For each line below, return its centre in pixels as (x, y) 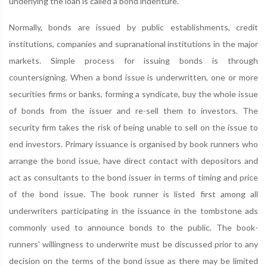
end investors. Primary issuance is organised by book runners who (133, 144)
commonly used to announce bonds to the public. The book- (133, 227)
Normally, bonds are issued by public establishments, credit (133, 27)
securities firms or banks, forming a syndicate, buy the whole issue (133, 94)
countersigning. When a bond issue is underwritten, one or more (133, 77)
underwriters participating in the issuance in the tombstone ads (133, 211)
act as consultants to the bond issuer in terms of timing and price (133, 177)
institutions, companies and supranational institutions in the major (133, 44)
